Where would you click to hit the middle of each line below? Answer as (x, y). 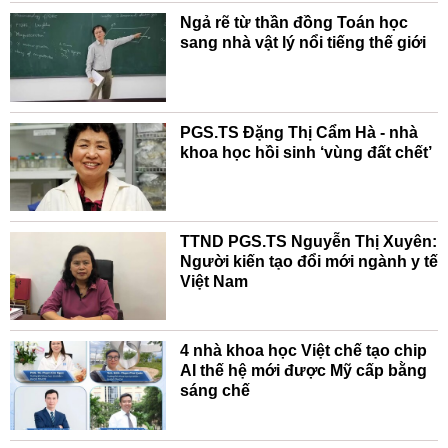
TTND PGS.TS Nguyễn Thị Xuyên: (308, 241)
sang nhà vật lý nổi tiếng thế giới (302, 43)
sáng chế (214, 391)
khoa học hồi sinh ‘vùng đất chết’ (305, 152)
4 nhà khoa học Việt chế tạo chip (303, 351)
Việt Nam (213, 281)
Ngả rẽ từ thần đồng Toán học (293, 23)
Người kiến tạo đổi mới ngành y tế (308, 261)
